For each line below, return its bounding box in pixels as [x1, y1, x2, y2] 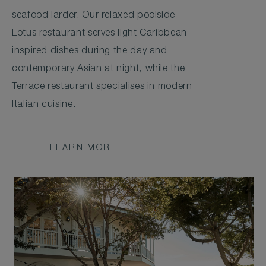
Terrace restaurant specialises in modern [12, 82, 192, 92]
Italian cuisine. [12, 100, 76, 110]
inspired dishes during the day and [12, 46, 167, 56]
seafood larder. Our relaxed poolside [12, 11, 176, 21]
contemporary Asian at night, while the [12, 64, 185, 74]
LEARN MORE [50, 144, 117, 153]
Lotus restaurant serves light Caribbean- [12, 28, 191, 39]
